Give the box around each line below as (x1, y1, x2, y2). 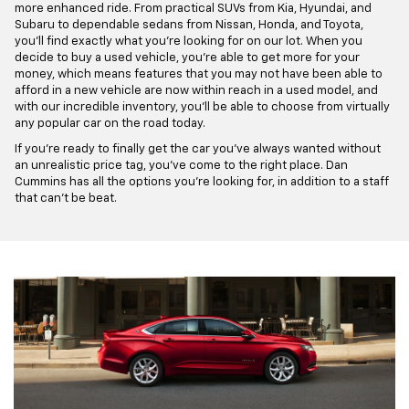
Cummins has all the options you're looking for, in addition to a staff (15, 175, 389, 188)
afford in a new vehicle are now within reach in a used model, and (15, 84, 378, 97)
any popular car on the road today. (15, 117, 205, 130)
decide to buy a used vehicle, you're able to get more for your (15, 51, 360, 64)
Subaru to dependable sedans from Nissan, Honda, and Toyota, (15, 18, 363, 31)
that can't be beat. (15, 192, 117, 204)
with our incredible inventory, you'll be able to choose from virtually (15, 100, 390, 113)
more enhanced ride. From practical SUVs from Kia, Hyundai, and (15, 2, 372, 15)
